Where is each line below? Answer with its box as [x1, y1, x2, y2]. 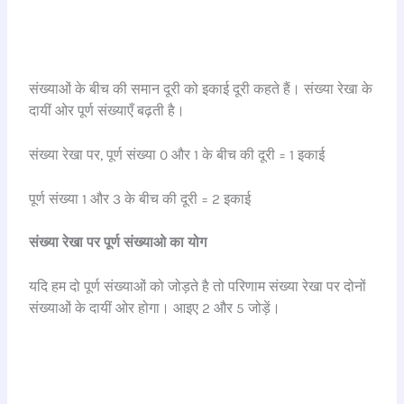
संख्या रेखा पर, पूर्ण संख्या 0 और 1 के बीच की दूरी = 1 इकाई [29, 146, 326, 163]
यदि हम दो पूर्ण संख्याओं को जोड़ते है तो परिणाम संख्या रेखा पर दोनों [29, 279, 367, 296]
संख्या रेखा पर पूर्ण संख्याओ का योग [29, 234, 207, 252]
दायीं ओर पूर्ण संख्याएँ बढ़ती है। [29, 102, 186, 119]
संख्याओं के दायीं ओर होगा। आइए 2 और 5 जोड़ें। [29, 300, 281, 317]
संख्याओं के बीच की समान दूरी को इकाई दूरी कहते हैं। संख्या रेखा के [29, 80, 373, 97]
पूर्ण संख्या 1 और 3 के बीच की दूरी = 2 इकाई [29, 190, 252, 207]
